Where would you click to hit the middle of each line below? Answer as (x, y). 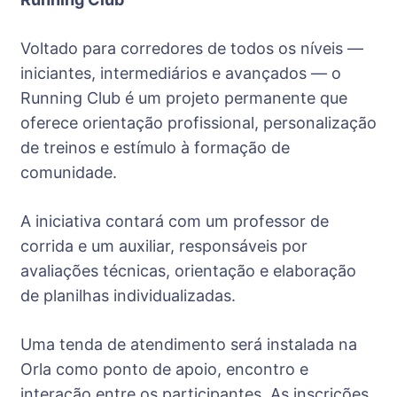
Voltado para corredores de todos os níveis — (192, 48)
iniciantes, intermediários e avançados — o (181, 73)
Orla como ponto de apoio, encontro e (164, 369)
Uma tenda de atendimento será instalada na (189, 344)
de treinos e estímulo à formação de (155, 147)
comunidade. (69, 172)
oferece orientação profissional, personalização (198, 122)
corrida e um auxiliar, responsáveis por (164, 245)
